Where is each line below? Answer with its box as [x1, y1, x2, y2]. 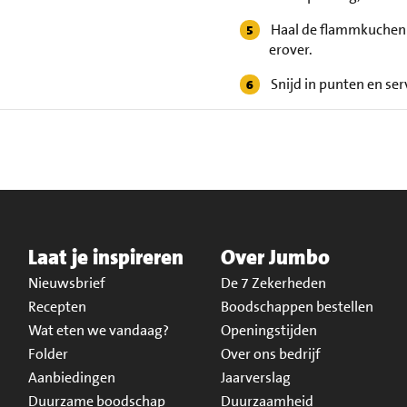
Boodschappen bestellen [220, 297, 373, 316]
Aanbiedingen [27, 368, 115, 387]
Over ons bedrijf [220, 344, 321, 363]
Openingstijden [220, 321, 317, 340]
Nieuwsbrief [27, 273, 105, 293]
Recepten [27, 297, 86, 316]
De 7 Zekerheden [220, 273, 326, 293]
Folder [27, 344, 68, 363]
